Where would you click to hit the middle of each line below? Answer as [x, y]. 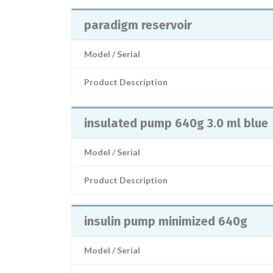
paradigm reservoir [138, 25]
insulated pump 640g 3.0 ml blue [176, 123]
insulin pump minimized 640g [166, 221]
